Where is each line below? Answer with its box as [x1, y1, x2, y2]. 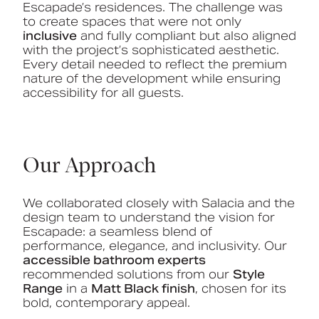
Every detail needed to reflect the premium [23, 57, 287, 73]
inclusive [23, 28, 77, 44]
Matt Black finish [91, 281, 195, 296]
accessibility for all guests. [23, 85, 184, 101]
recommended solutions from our [23, 266, 233, 282]
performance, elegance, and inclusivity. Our [23, 238, 287, 253]
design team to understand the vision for [23, 209, 275, 225]
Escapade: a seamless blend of [23, 224, 212, 239]
